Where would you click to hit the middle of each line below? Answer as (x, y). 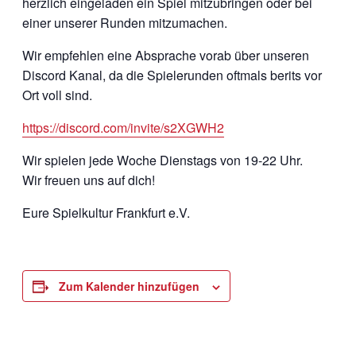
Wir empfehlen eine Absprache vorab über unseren (166, 55)
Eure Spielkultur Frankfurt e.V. (106, 213)
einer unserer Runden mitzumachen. (125, 23)
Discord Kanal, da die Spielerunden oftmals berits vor (172, 75)
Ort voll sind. (57, 95)
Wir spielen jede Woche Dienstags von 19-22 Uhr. (163, 160)
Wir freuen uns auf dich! (89, 180)
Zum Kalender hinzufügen (129, 286)
